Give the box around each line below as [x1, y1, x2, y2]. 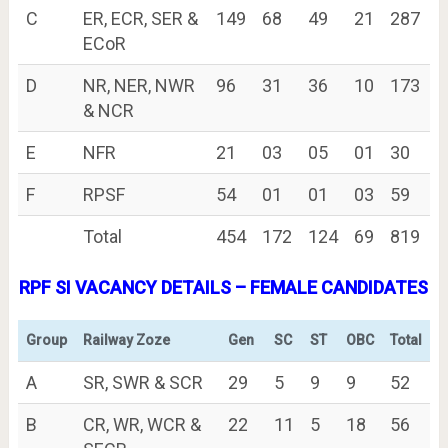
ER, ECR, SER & [82, 7, 198, 29]
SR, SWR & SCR [82, 371, 203, 393]
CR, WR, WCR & [82, 413, 201, 435]
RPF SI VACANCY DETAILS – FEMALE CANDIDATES [19, 276, 429, 298]
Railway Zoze [82, 331, 170, 348]
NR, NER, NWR [82, 74, 195, 96]
